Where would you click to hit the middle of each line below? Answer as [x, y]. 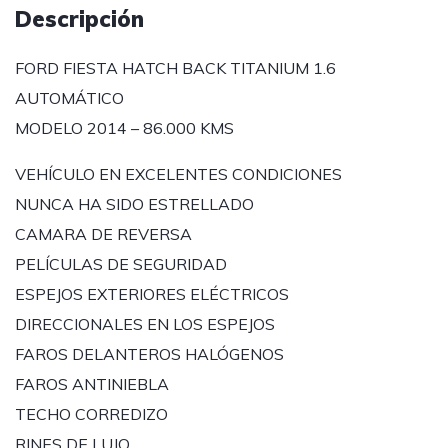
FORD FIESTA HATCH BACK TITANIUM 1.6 [175, 68]
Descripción [79, 19]
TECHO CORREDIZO [91, 414]
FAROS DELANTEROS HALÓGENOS [149, 354]
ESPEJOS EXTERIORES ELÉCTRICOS [152, 294]
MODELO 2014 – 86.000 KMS [124, 128]
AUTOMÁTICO [69, 98]
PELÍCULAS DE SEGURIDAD [121, 264]
